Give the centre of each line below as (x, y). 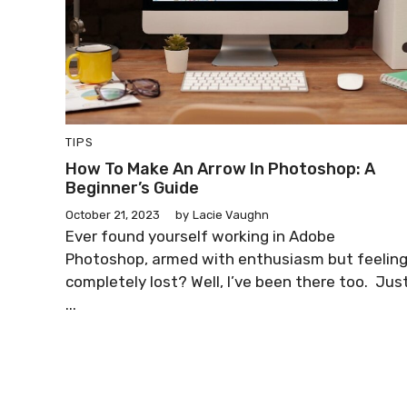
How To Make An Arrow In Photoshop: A (220, 169)
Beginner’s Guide (132, 189)
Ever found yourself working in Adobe (200, 237)
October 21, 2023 (113, 215)
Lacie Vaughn (231, 215)
